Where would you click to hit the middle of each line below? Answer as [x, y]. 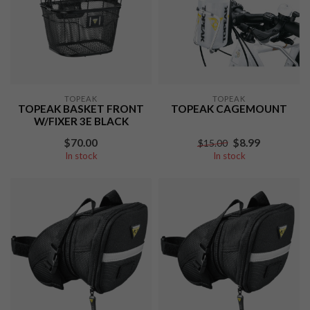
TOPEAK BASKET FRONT [81, 109]
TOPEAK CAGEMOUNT [229, 109]
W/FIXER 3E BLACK [81, 121]
